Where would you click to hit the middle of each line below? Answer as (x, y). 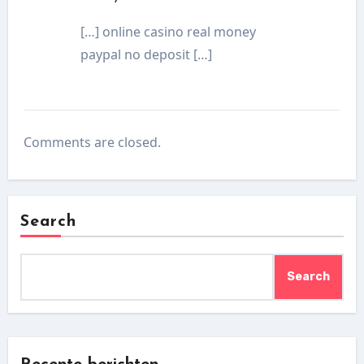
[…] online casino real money (169, 31)
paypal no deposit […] (147, 54)
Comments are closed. (93, 142)
